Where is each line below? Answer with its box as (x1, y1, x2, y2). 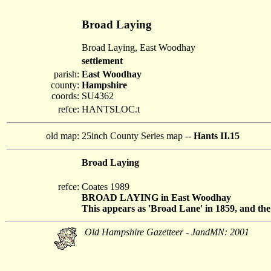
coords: (51, 91, 79, 101)
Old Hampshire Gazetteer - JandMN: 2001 (85, 227, 249, 237)
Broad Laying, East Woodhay (82, 42, 195, 53)
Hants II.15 (194, 131, 240, 141)
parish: (54, 69, 79, 79)
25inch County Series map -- (82, 131, 194, 141)
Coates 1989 (82, 181, 129, 192)
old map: (46, 131, 79, 141)
